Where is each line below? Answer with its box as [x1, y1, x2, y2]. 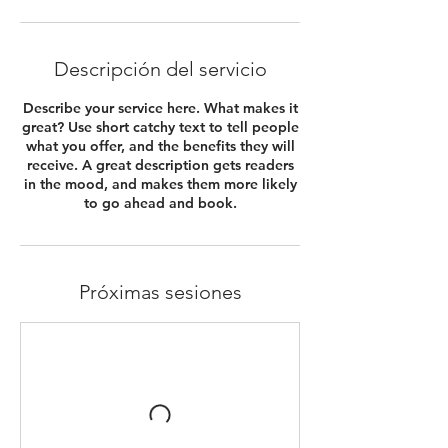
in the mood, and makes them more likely [23, 175, 297, 193]
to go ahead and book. [83, 194, 237, 212]
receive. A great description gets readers [26, 156, 294, 174]
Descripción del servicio [53, 57, 267, 81]
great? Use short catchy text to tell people [21, 118, 299, 136]
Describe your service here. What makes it [22, 99, 298, 117]
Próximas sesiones [78, 280, 242, 304]
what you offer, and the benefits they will [25, 137, 295, 155]
